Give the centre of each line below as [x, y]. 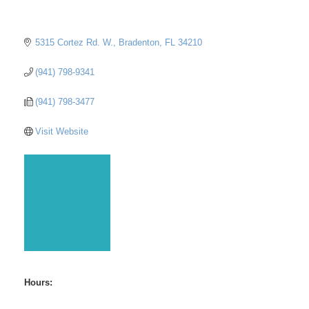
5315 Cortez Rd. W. [74, 42]
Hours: [38, 282]
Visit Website [62, 131]
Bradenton [139, 42]
